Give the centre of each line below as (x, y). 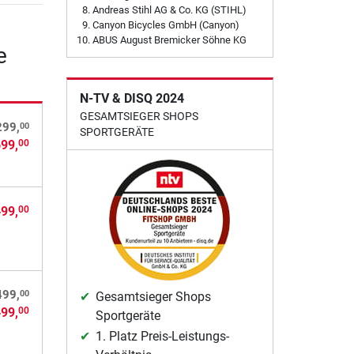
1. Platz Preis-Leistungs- (162, 337)
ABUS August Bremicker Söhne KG (169, 40)
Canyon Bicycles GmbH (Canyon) (166, 25)
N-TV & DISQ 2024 (132, 99)
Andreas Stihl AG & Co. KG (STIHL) (169, 10)
